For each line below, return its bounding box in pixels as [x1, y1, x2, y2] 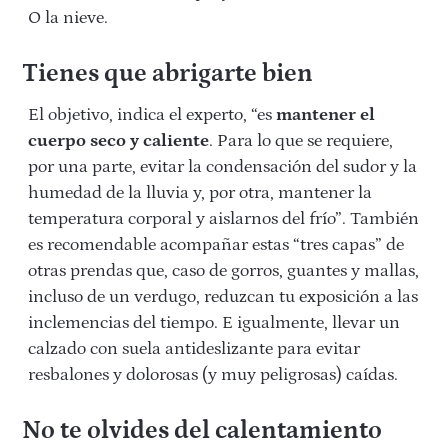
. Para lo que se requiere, [209, 131, 393, 152]
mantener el [276, 105, 375, 126]
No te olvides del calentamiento [21, 417, 382, 446]
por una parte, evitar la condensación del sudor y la [28, 157, 417, 178]
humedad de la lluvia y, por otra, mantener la [28, 183, 372, 204]
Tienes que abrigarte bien [21, 60, 313, 89]
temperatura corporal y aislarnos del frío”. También [28, 209, 419, 230]
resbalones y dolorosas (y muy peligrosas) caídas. [28, 365, 398, 386]
